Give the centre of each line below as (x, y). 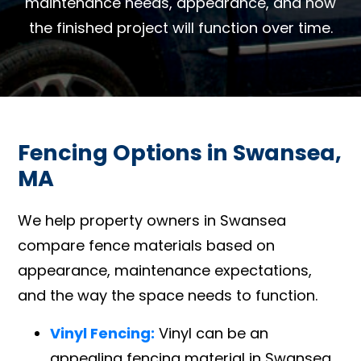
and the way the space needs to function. (168, 295)
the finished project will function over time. (180, 27)
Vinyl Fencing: (103, 333)
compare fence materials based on (147, 245)
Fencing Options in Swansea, (180, 152)
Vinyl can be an (212, 333)
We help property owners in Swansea (152, 220)
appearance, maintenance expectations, (165, 270)
